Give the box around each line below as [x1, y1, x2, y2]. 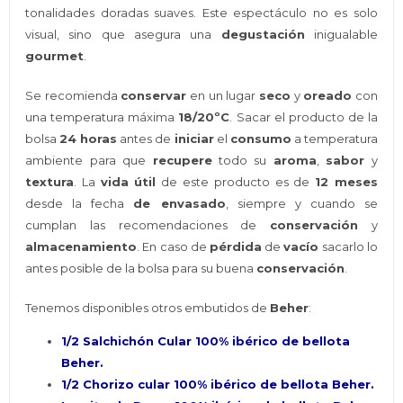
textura [25, 175, 75, 190]
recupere [152, 153, 212, 168]
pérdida [210, 239, 262, 255]
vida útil [100, 175, 157, 190]
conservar [121, 88, 187, 103]
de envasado [133, 196, 226, 211]
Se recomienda [25, 88, 121, 103]
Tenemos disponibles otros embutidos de [25, 300, 271, 316]
